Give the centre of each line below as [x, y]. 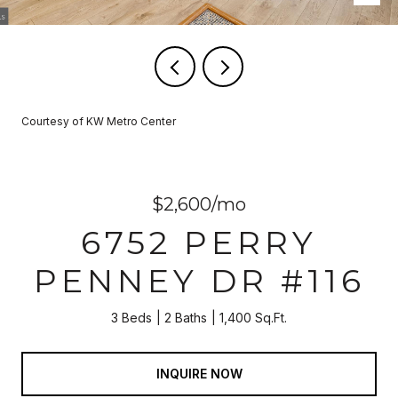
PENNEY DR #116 [199, 281]
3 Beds [131, 318]
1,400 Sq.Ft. [253, 318]
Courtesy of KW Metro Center [99, 121]
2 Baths [186, 318]
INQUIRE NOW [199, 373]
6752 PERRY [199, 243]
